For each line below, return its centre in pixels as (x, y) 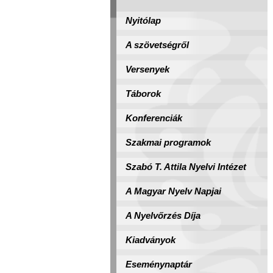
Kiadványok (151, 240)
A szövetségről (157, 45)
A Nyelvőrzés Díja (163, 216)
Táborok (143, 94)
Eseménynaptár (159, 264)
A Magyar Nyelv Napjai (173, 191)
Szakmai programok (168, 143)
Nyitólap (143, 21)
